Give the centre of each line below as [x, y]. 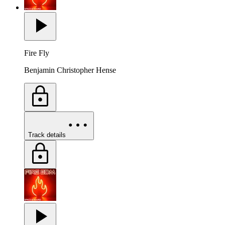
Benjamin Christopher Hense [70, 70]
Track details [47, 135]
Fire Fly [37, 53]
